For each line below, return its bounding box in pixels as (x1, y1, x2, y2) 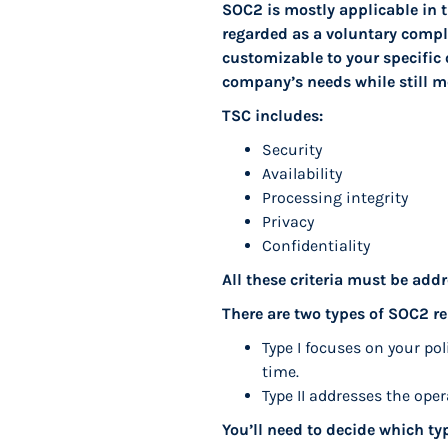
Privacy (262, 212, 322, 231)
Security (262, 140, 322, 159)
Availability (262, 164, 342, 183)
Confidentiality (262, 236, 370, 255)
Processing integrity (262, 188, 408, 207)
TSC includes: (222, 106, 323, 125)
